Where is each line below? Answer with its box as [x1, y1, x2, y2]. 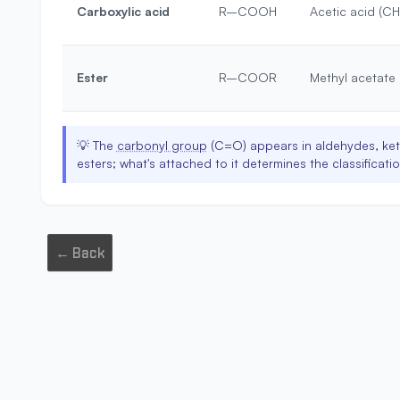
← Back [54, 244, 104, 262]
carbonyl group [116, 137, 207, 153]
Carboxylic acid [76, 4, 170, 19]
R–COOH [218, 4, 277, 19]
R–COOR [218, 70, 277, 85]
